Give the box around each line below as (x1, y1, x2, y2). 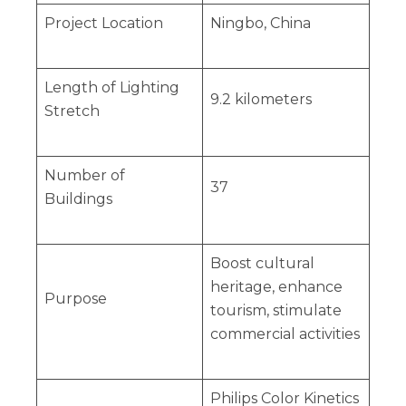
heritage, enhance (209, 278, 343, 296)
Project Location (43, 14, 163, 33)
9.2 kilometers (209, 91, 312, 109)
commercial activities (209, 325, 360, 343)
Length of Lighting (43, 79, 179, 97)
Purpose (43, 290, 107, 308)
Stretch (43, 102, 100, 121)
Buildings (43, 190, 112, 208)
